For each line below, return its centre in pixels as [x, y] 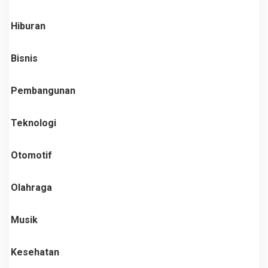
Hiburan [28, 26]
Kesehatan [35, 252]
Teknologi [33, 123]
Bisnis [24, 58]
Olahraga [31, 187]
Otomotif [31, 155]
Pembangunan [43, 90]
